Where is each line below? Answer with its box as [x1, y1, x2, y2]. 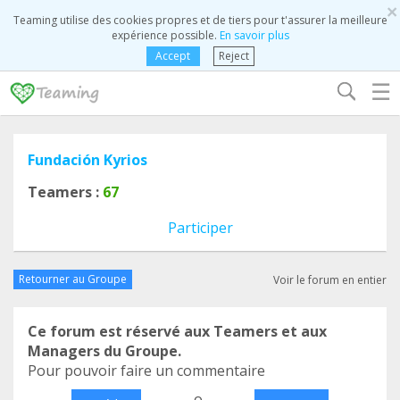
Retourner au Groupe [19, 271, 127, 287]
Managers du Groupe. [28, 341, 181, 361]
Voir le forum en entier [273, 271, 387, 287]
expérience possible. [111, 28, 220, 43]
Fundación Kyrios [28, 150, 147, 170]
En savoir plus [219, 28, 289, 43]
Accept [155, 48, 190, 63]
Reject [218, 48, 249, 63]
